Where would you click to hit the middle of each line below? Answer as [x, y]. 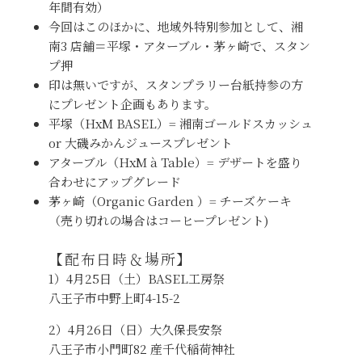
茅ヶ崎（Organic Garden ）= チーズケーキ [170, 201]
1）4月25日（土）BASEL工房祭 [137, 278]
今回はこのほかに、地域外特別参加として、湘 [176, 27]
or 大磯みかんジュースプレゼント [141, 143]
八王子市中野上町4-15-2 [114, 297]
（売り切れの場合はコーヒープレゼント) [158, 221]
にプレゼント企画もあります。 [133, 104]
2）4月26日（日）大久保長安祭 [135, 329]
